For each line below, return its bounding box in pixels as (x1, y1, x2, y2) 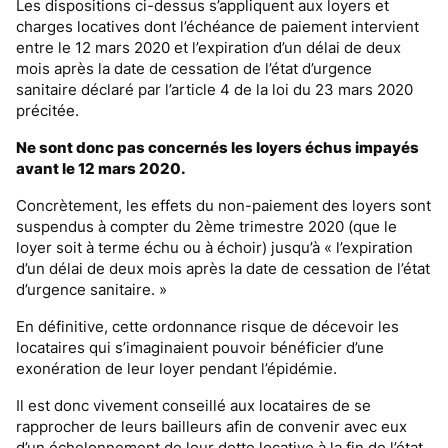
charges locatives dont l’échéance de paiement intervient (16, 17, 419, 36)
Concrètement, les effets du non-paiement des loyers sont (16, 196, 431, 215)
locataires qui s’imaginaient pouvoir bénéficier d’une (16, 338, 384, 357)
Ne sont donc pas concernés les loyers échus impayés (16, 138, 419, 157)
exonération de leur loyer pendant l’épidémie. (16, 359, 337, 378)
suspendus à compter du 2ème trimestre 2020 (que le (16, 217, 397, 236)
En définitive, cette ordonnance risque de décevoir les (16, 317, 399, 336)
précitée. (16, 101, 79, 120)
